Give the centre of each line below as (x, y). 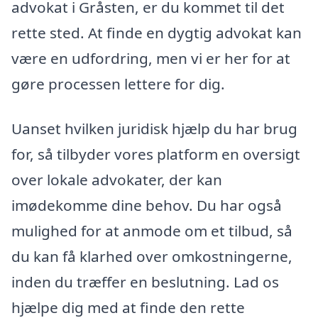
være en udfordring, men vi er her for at (151, 58)
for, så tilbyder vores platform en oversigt (156, 154)
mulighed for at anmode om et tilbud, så (152, 231)
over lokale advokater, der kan (117, 180)
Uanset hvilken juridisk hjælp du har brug (154, 129)
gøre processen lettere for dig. (118, 83)
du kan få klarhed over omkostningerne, (152, 257)
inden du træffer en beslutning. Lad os (145, 282)
